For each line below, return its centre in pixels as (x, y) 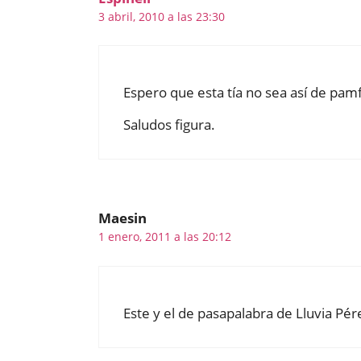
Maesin (122, 218)
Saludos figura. (169, 125)
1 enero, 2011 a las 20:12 (165, 237)
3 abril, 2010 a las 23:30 (162, 16)
